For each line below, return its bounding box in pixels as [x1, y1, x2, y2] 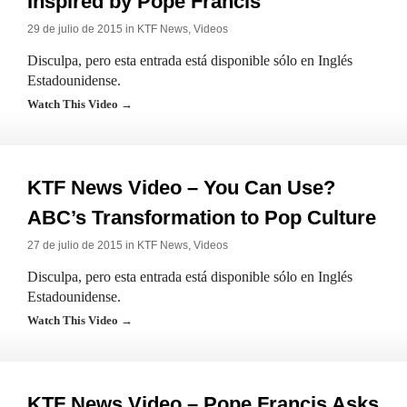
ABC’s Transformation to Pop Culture [27, 206, 376, 229]
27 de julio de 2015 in [27, 239, 137, 252]
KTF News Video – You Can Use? [27, 176, 335, 199]
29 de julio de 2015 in [27, 23, 137, 35]
